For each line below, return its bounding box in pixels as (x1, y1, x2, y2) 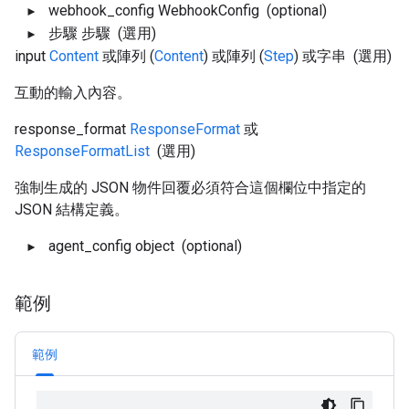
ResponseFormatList (15, 142, 150, 160)
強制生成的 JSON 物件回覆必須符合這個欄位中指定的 (15, 179, 366, 196)
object (135, 237, 174, 255)
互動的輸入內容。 (15, 84, 131, 101)
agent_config (48, 237, 131, 255)
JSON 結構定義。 (15, 201, 129, 218)
